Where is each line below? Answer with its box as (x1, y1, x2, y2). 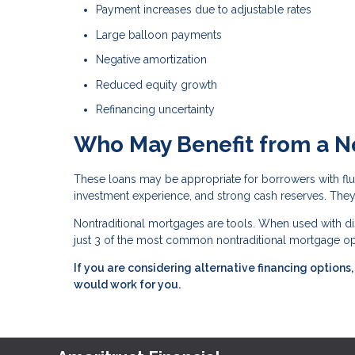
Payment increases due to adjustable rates (96, 3, 311, 17)
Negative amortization (96, 53, 207, 67)
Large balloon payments (96, 28, 222, 41)
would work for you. (74, 277, 181, 291)
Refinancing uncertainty (96, 103, 215, 116)
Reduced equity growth (96, 78, 217, 91)
